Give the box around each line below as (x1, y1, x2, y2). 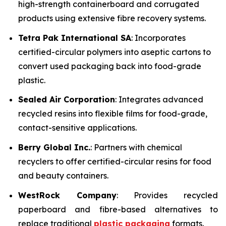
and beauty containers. (18, 171, 108, 181)
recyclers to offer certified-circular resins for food (18, 156, 211, 166)
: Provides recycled (116, 190, 218, 200)
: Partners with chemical (90, 142, 182, 152)
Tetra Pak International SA (18, 32, 131, 43)
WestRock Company (18, 190, 117, 200)
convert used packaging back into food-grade (18, 61, 201, 71)
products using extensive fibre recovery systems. (18, 13, 206, 24)
